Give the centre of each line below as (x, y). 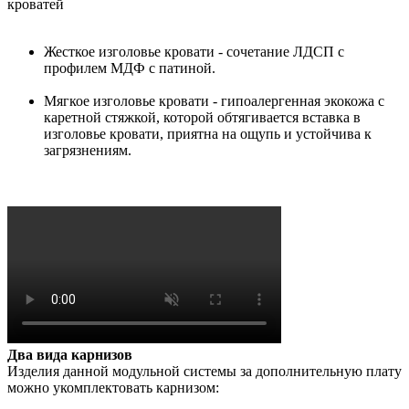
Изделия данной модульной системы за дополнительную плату (204, 372)
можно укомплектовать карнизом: (113, 388)
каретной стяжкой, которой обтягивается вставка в (202, 118)
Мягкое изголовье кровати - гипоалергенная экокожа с (214, 101)
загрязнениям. (88, 151)
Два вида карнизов (70, 355)
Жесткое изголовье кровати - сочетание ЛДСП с (194, 52)
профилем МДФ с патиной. (130, 68)
